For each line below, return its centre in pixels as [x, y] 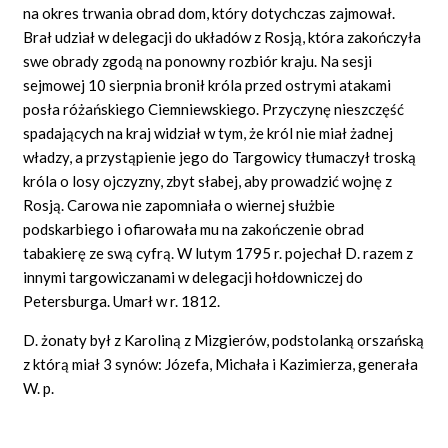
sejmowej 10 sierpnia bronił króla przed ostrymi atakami [207, 84]
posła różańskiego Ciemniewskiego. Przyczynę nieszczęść [214, 108]
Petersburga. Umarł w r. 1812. [122, 300]
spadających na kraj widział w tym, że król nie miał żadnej [208, 132]
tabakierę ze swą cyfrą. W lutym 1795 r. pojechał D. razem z [218, 252]
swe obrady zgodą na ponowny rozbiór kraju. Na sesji [198, 60]
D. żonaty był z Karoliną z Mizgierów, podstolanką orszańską [224, 339]
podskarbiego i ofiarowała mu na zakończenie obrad [194, 228]
